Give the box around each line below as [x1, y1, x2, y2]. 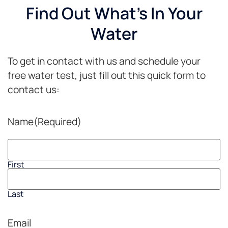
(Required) [34, 115, 81, 128]
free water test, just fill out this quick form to [8, 69, 206, 82]
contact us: [8, 83, 60, 97]
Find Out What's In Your [25, 2, 203, 25]
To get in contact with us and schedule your [8, 54, 201, 68]
